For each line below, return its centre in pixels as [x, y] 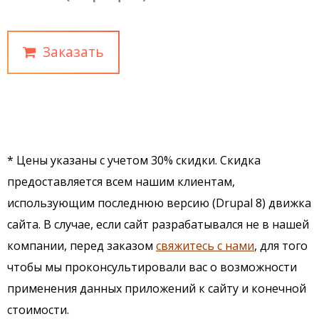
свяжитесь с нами [205, 245]
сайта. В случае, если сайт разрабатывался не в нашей [158, 224]
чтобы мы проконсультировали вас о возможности [152, 267]
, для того [281, 245]
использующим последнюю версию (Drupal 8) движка [159, 203]
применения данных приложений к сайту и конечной [157, 288]
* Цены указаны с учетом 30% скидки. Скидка [134, 160]
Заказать [73, 51]
